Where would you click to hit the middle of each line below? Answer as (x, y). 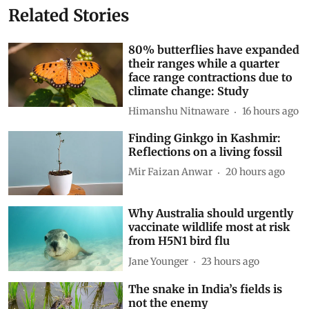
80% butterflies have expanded (214, 49)
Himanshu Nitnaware (179, 111)
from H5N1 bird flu (179, 241)
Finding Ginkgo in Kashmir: (205, 138)
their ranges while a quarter (204, 63)
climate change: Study (189, 91)
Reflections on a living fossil (206, 151)
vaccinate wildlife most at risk (209, 227)
